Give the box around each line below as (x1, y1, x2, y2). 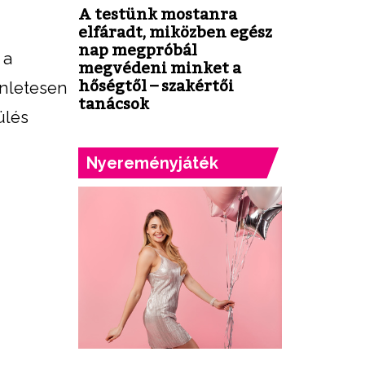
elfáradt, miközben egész (78, 22, 272, 41)
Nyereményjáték (86, 152, 218, 173)
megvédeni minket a (78, 58, 241, 77)
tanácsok (78, 94, 149, 112)
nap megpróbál (78, 40, 197, 59)
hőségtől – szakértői (78, 76, 234, 95)
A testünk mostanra (78, 4, 237, 23)
